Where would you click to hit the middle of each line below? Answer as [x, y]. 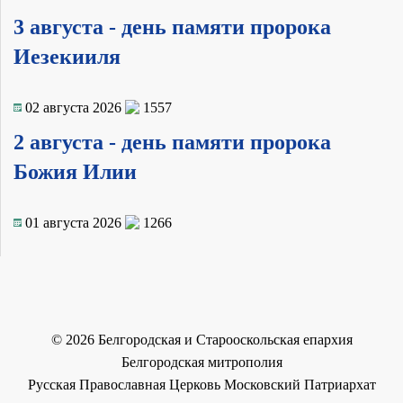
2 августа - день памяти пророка [172, 142]
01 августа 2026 [73, 222]
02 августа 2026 [73, 107]
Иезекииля [67, 57]
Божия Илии [75, 171]
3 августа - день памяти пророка [172, 27]
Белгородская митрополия [201, 362]
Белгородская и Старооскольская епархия [223, 339]
